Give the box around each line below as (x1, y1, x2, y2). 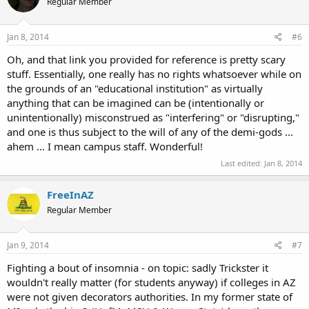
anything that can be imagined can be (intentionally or (7, 96, 264, 110)
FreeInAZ (47, 187, 94, 201)
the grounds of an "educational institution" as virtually (7, 81, 263, 95)
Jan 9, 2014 (7, 239, 49, 251)
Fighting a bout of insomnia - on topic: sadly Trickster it (7, 261, 268, 275)
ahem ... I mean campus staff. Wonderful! (7, 139, 203, 153)
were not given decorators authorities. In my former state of (7, 290, 292, 303)
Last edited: (221, 157, 264, 168)
